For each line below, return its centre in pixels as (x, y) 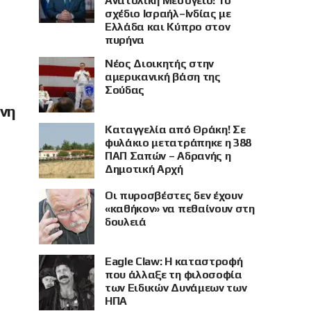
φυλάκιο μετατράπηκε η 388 (178, 142)
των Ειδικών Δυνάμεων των (176, 287)
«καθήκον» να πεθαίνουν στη (180, 208)
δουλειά (126, 221)
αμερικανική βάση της (163, 76)
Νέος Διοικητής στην (159, 63)
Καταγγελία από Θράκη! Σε (175, 129)
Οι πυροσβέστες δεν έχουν (174, 195)
